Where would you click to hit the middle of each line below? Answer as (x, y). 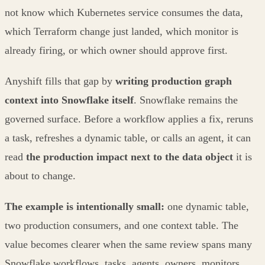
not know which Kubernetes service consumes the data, (124, 12)
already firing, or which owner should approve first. (116, 50)
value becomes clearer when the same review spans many (128, 244)
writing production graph (174, 81)
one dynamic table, (207, 206)
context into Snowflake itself (69, 100)
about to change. (40, 175)
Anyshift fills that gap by (60, 81)
